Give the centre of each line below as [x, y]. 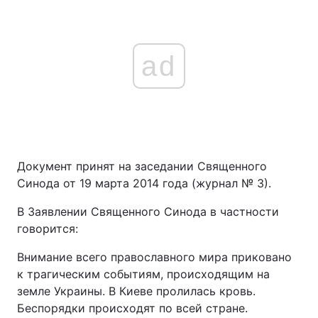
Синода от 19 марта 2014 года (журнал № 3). [144, 183]
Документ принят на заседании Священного [142, 166]
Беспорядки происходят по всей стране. [132, 308]
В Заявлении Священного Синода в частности [148, 212]
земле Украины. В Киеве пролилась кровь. [136, 291]
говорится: [48, 229]
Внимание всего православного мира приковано [154, 257]
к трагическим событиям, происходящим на [143, 274]
